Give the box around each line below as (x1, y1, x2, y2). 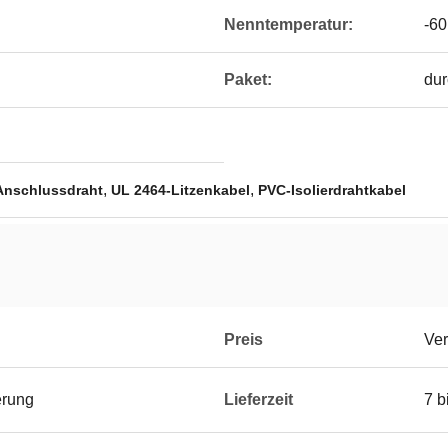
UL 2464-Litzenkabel (111, 182, 250, 198)
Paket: (224, 71, 272, 88)
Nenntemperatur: (224, 16, 353, 33)
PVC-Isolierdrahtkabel (258, 182, 406, 198)
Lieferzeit (224, 391, 293, 408)
